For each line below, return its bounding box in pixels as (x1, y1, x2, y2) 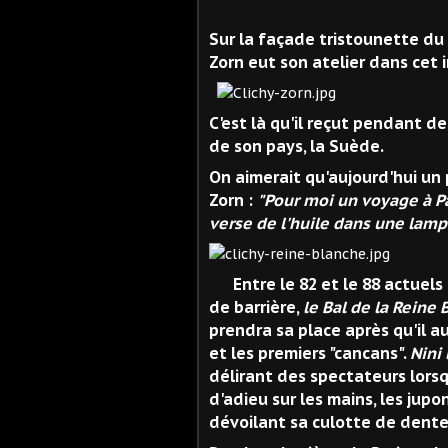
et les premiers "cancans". (209, 342, 410, 363)
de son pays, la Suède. (209, 135, 384, 156)
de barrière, (209, 296, 303, 317)
